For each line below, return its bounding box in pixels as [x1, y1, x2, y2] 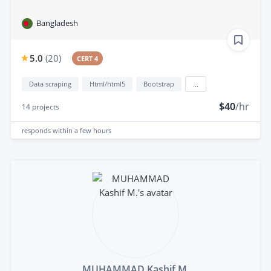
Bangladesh [36, 18, 78, 29]
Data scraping [29, 79, 71, 89]
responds [22, 125, 53, 135]
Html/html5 [90, 79, 125, 89]
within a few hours [53, 125, 111, 135]
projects [30, 102, 59, 113]
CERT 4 [77, 54, 99, 64]
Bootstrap [143, 79, 174, 89]
